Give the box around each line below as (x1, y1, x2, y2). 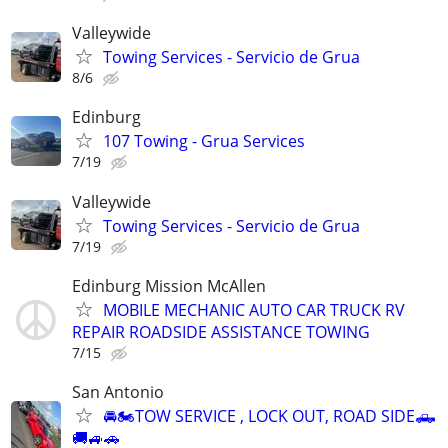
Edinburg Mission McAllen (72, 274, 266, 297)
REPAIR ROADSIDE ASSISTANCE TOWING (72, 320, 370, 343)
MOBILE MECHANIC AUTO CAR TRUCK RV (103, 298, 405, 321)
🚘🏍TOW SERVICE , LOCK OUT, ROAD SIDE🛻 (103, 404, 435, 427)
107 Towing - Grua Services (103, 130, 305, 153)
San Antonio (72, 380, 164, 403)
